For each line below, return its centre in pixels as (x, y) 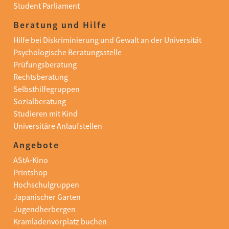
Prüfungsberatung (45, 64)
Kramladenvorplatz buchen (60, 221)
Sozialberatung (39, 101)
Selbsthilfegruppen (46, 89)
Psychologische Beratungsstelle (67, 52)
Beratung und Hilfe (60, 25)
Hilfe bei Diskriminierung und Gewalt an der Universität (107, 40)
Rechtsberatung (40, 76)
